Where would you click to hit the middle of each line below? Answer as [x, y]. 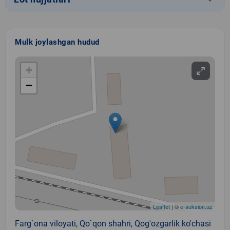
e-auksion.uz [196, 206]
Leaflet [161, 206]
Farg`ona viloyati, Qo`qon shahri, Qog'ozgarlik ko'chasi [113, 223]
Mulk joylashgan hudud [57, 42]
